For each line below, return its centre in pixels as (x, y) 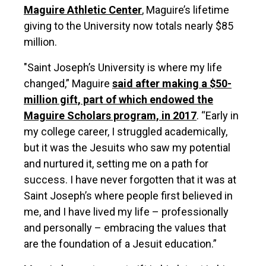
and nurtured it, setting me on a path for (116, 164)
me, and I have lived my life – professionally (126, 212)
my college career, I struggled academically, (126, 132)
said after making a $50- (172, 83)
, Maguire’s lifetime (186, 10)
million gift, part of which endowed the (118, 99)
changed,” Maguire (68, 83)
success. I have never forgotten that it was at (130, 180)
